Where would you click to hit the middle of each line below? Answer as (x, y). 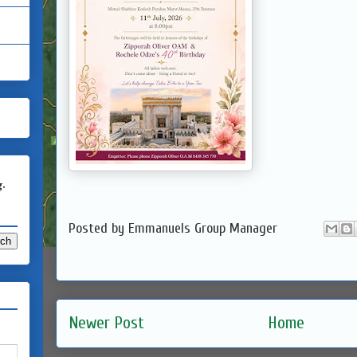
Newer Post (106, 323)
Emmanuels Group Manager (203, 228)
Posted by (98, 228)
